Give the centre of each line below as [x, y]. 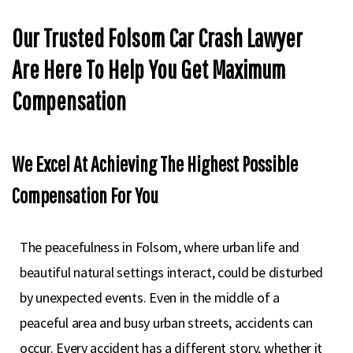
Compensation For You [85, 195]
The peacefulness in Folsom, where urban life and [160, 247]
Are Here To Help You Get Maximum [149, 69]
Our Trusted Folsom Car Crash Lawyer [157, 37]
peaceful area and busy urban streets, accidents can [166, 323]
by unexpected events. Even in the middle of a [150, 297]
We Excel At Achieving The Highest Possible [155, 163]
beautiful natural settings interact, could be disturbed [172, 272]
